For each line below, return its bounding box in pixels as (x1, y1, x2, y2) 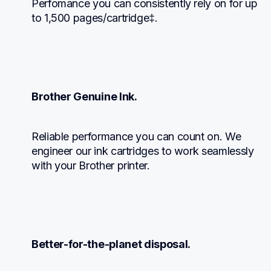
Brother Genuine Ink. (31, 90, 137, 103)
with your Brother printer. (31, 158, 150, 172)
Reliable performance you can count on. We (31, 129, 241, 143)
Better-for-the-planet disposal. (31, 237, 191, 250)
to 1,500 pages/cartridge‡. (31, 11, 158, 24)
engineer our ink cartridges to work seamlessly (31, 144, 254, 157)
